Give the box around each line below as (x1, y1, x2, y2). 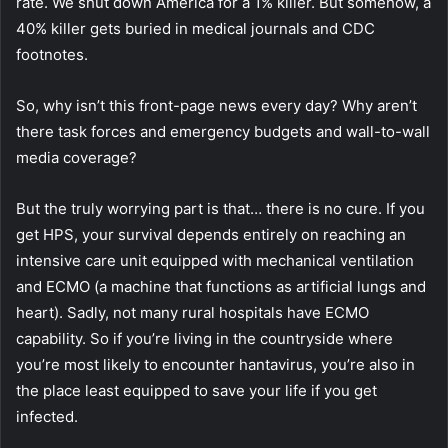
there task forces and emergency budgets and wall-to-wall (16, 122, 430, 142)
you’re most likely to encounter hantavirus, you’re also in (16, 355, 415, 375)
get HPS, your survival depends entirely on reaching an (16, 225, 406, 245)
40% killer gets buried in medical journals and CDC (16, 19, 375, 39)
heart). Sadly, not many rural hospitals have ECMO (16, 303, 369, 323)
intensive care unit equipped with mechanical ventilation (16, 251, 414, 271)
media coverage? (16, 148, 141, 168)
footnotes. (16, 45, 88, 65)
